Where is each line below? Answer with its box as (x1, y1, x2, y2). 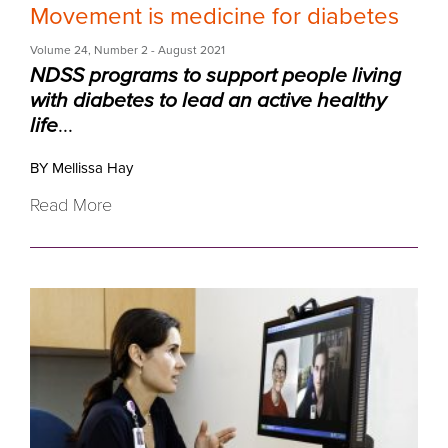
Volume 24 (30, 42, 88, 57)
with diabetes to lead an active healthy (30, 87, 386, 113)
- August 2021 (148, 42, 225, 57)
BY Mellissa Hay (30, 158, 133, 177)
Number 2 (94, 42, 148, 57)
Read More (30, 194, 112, 216)
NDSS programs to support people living (30, 62, 401, 88)
